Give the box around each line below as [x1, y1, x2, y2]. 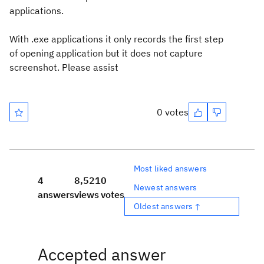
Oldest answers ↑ [134, 200, 202, 212]
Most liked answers [134, 163, 207, 174]
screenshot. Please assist [9, 61, 118, 73]
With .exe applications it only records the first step [9, 33, 223, 45]
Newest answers [134, 181, 197, 193]
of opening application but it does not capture [9, 47, 203, 59]
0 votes [157, 106, 189, 118]
